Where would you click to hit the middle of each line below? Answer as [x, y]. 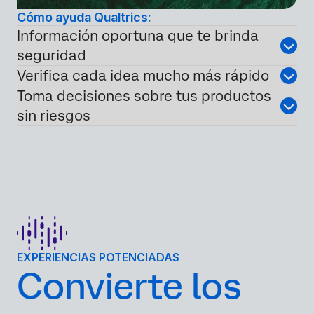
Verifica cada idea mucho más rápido [143, 76]
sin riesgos [54, 116]
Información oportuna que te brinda [138, 36]
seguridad [52, 56]
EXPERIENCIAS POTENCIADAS [98, 258]
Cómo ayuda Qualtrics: [84, 18]
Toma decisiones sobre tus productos [144, 96]
